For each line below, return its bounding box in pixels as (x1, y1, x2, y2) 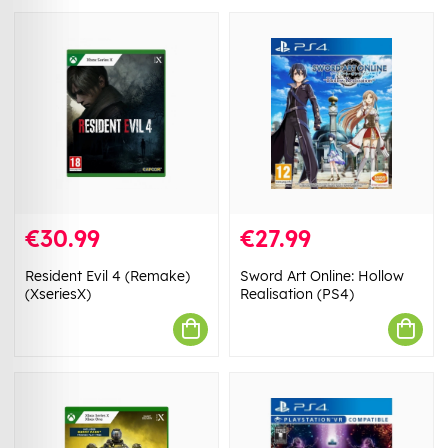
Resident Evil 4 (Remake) (25, 266, 190, 285)
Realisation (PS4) (240, 284, 354, 303)
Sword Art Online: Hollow (240, 266, 404, 285)
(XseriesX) (25, 284, 91, 303)
